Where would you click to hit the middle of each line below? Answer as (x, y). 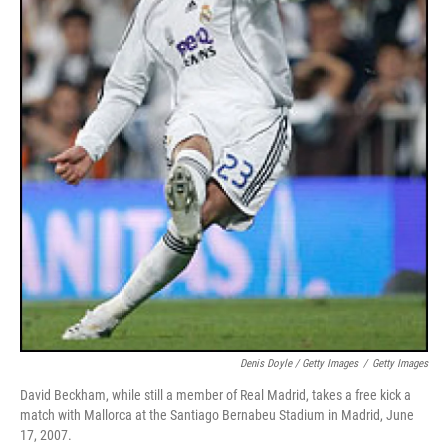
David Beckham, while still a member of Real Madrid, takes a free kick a (215, 394)
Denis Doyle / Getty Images (299, 363)
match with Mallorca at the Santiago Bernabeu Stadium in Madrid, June (217, 414)
